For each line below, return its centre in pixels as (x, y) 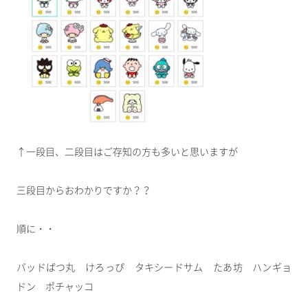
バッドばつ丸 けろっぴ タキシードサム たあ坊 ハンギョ (154, 268)
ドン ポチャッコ (55, 287)
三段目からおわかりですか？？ (84, 191)
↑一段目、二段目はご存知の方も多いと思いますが (127, 152)
